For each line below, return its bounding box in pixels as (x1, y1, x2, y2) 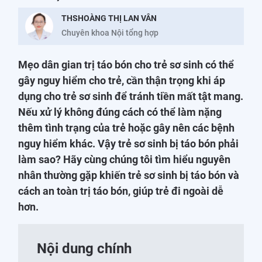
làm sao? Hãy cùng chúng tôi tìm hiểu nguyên (18, 153, 230, 166)
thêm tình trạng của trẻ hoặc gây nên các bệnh (18, 122, 235, 134)
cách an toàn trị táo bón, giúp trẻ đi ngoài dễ (18, 185, 223, 197)
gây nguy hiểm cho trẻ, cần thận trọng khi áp (18, 74, 225, 87)
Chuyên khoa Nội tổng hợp (61, 28, 158, 37)
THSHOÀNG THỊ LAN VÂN (61, 13, 157, 23)
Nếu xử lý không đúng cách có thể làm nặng (18, 106, 222, 118)
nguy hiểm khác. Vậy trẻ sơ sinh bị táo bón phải (18, 137, 239, 150)
